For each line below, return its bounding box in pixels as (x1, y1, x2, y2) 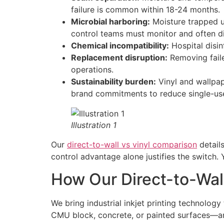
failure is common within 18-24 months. (71, 4, 220, 15)
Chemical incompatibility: (71, 40, 169, 51)
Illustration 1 (71, 120, 116, 130)
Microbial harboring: (71, 16, 150, 27)
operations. (71, 64, 113, 75)
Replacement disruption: (71, 52, 167, 63)
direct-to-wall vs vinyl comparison (67, 139, 197, 150)
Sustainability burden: (71, 76, 156, 87)
